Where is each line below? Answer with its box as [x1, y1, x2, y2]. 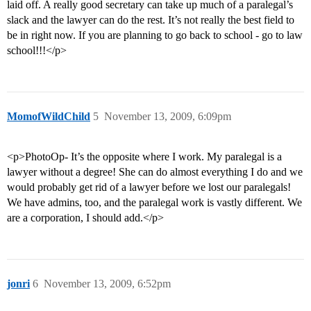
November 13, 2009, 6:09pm [104, 110, 231, 123]
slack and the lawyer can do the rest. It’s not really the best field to [7, 14, 294, 26]
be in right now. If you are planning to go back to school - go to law [7, 29, 303, 42]
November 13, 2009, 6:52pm [44, 278, 171, 290]
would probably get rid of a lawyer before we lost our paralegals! [7, 181, 291, 194]
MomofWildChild [7, 110, 90, 123]
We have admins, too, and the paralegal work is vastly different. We [7, 196, 302, 209]
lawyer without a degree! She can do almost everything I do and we [7, 166, 303, 178]
